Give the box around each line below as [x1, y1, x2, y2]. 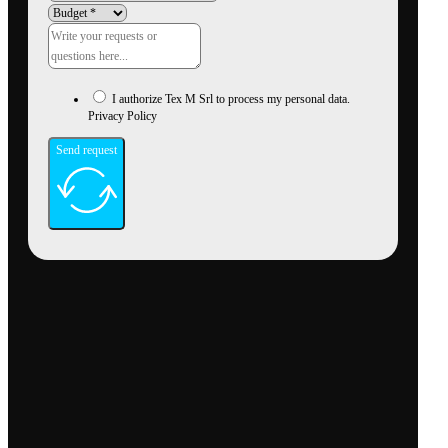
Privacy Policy [88, 109, 157, 124]
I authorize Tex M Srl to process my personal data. [112, 92, 350, 107]
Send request [56, 143, 117, 158]
